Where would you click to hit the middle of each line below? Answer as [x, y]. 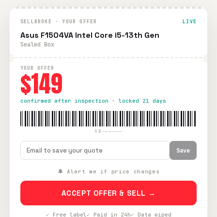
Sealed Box [37, 45]
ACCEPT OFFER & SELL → [108, 193]
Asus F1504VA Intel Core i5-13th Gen [90, 35]
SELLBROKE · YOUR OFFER [59, 22]
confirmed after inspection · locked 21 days [93, 101]
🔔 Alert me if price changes [108, 171]
